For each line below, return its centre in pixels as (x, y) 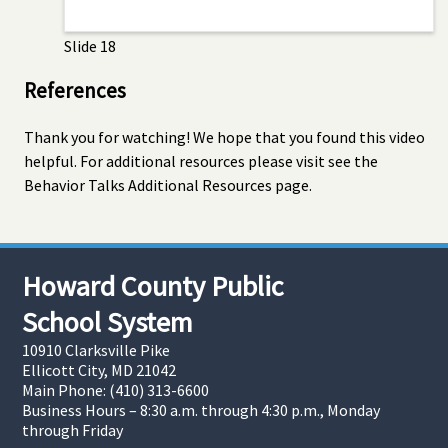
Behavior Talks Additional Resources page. (168, 184)
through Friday (73, 429)
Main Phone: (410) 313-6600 (116, 389)
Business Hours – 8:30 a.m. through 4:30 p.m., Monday (201, 409)
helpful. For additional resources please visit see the (201, 160)
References (75, 90)
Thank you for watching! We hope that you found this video (224, 136)
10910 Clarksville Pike (96, 349)
